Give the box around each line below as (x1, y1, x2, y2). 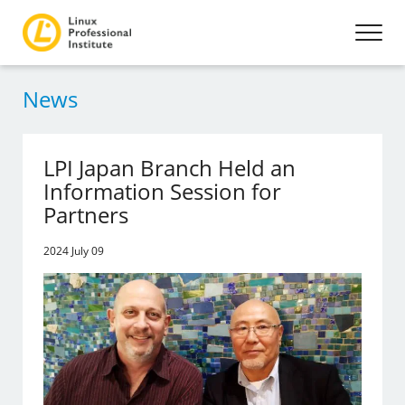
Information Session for (43, 176, 282, 206)
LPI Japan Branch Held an (43, 153, 297, 183)
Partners (43, 200, 129, 230)
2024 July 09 (43, 243, 105, 259)
